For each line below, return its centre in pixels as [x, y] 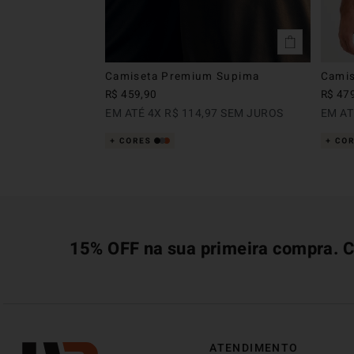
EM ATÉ [126, 113]
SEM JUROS [250, 113]
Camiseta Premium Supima [183, 76]
